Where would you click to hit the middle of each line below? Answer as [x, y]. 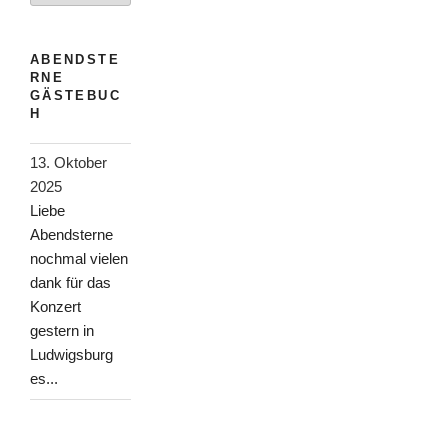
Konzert [55, 307]
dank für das [70, 283]
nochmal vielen [79, 259]
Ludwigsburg [71, 355]
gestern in [62, 331]
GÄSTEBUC [75, 96]
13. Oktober [68, 163]
